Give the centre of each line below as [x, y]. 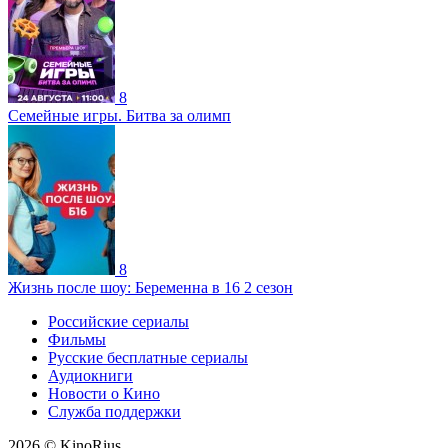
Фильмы [77, 339]
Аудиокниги [90, 375]
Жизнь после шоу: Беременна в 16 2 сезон [150, 287]
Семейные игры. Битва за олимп [119, 115]
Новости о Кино [104, 393]
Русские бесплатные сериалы [148, 357]
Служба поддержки [114, 411]
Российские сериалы [118, 321]
